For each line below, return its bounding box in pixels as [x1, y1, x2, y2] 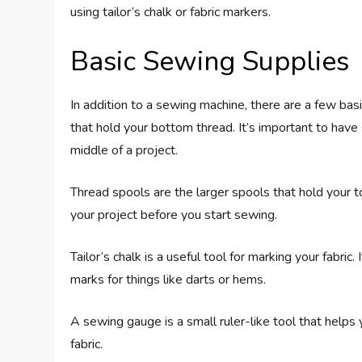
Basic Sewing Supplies [70, 43, 350, 81]
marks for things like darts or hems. [70, 271, 267, 289]
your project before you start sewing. [70, 206, 278, 225]
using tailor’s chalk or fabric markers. [70, 3, 271, 22]
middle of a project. [70, 141, 179, 160]
